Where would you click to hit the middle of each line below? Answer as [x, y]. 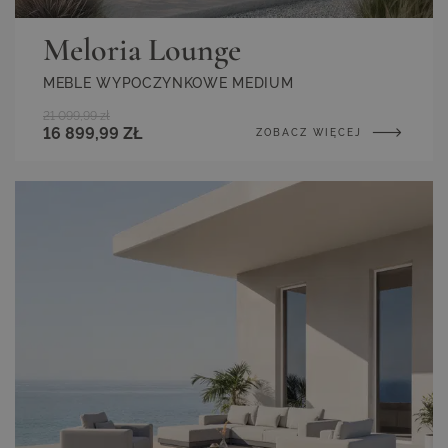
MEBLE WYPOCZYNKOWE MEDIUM [168, 82]
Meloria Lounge [142, 49]
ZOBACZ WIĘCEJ [311, 132]
